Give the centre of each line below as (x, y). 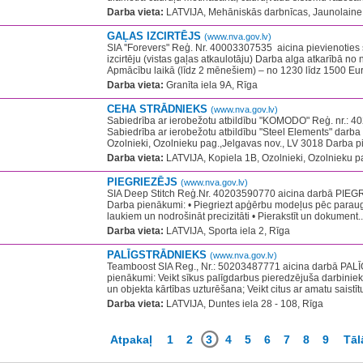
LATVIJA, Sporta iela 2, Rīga (227, 231)
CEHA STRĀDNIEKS (159, 109)
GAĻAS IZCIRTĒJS (156, 36)
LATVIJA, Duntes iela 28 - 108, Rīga (243, 304)
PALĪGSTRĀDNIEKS (158, 255)
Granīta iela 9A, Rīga (211, 85)
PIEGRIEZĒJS (144, 182)
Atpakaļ (131, 340)
